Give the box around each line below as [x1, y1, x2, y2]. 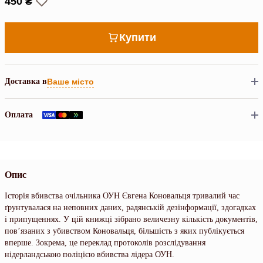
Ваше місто [47, 76, 94, 86]
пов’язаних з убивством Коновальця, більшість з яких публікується [5, 227, 244, 235]
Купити [119, 32, 156, 43]
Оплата [5, 110, 33, 119]
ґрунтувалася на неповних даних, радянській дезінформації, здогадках [5, 203, 256, 212]
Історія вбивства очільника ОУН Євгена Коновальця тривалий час [5, 191, 240, 200]
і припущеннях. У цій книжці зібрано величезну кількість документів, [5, 215, 258, 224]
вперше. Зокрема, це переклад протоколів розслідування [5, 238, 205, 247]
